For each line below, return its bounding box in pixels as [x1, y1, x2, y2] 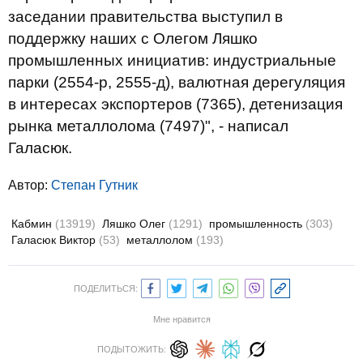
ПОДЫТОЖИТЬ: [96, 344, 166, 354]
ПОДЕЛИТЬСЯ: [73, 284, 138, 293]
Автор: [8, 178, 51, 192]
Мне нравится [152, 314, 211, 324]
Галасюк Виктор [11, 233, 99, 246]
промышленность [209, 217, 305, 230]
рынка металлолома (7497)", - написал [8, 117, 288, 135]
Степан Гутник [51, 178, 138, 192]
